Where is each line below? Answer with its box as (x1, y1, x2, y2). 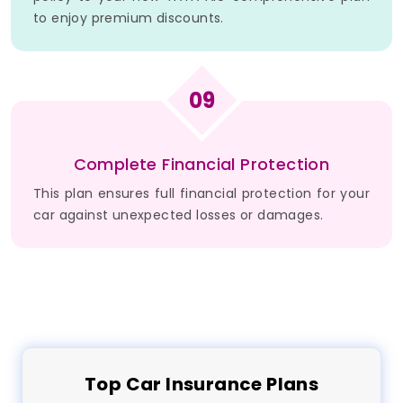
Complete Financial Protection (73, 153, 330, 176)
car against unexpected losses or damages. (33, 206, 324, 225)
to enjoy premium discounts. (33, 9, 224, 28)
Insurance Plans (161, 372, 319, 398)
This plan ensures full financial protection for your (33, 184, 370, 203)
